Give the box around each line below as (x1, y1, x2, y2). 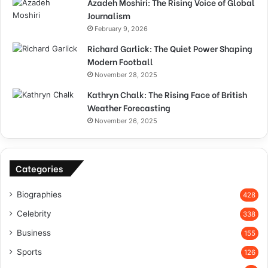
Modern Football (87, 55, 153, 68)
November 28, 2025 (95, 71, 157, 80)
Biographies (17, 190, 62, 200)
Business (17, 228, 51, 238)
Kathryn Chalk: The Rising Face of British (87, 88, 247, 101)
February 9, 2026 (95, 25, 148, 33)
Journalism (87, 9, 130, 22)
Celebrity (17, 209, 51, 219)
